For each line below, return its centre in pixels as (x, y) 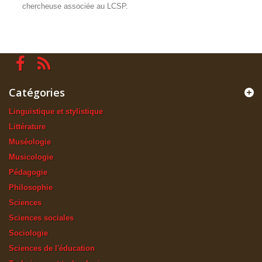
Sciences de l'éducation (52, 248)
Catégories (37, 92)
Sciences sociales (41, 218)
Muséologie (30, 142)
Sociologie (28, 233)
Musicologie (31, 157)
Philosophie (31, 187)
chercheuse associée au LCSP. (75, 6)
